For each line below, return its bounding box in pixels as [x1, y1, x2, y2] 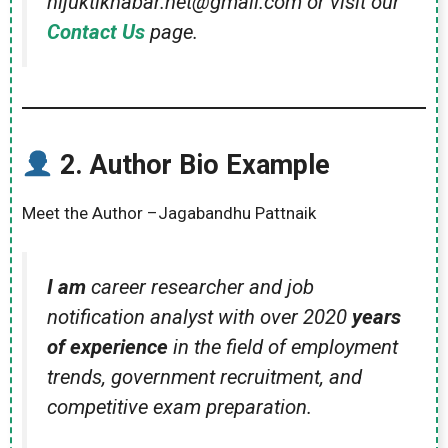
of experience [47, 334, 168, 359]
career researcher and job [91, 274, 314, 299]
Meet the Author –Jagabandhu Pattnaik [22, 203, 316, 224]
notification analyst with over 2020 [47, 304, 352, 329]
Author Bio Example [89, 149, 330, 182]
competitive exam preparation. [47, 394, 312, 419]
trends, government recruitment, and [47, 364, 362, 389]
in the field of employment [168, 334, 398, 359]
